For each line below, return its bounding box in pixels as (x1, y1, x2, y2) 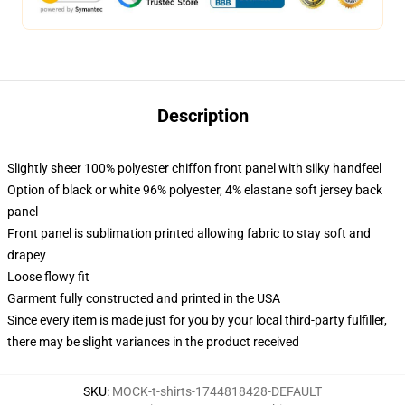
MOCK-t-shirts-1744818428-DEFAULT (112, 384, 322, 399)
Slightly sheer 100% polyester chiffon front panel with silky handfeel (7, 161, 381, 175)
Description (156, 105, 249, 127)
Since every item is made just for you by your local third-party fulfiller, (7, 313, 387, 327)
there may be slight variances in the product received (7, 334, 299, 349)
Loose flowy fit (7, 269, 89, 284)
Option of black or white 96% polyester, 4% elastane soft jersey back (7, 183, 382, 197)
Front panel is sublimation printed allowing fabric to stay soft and (7, 226, 371, 240)
